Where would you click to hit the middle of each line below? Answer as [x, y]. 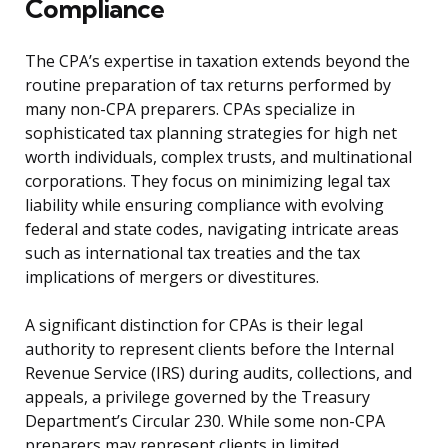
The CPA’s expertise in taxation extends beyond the [217, 61]
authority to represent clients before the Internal [209, 349]
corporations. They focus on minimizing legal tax [207, 181]
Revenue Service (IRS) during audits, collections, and [218, 373]
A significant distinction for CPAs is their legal [194, 325]
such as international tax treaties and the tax [192, 253]
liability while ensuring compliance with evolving [204, 205]
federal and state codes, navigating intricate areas [212, 229]
